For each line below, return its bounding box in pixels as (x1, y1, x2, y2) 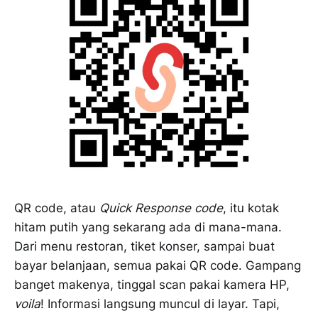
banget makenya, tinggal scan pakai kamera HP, (14, 278, 290, 292)
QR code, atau (14, 201, 99, 216)
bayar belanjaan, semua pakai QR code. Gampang (14, 258, 301, 273)
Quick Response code (99, 201, 223, 216)
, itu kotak (223, 201, 279, 216)
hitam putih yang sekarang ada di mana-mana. (14, 220, 282, 235)
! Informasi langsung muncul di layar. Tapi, (40, 297, 280, 312)
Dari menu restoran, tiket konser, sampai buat (14, 239, 275, 254)
